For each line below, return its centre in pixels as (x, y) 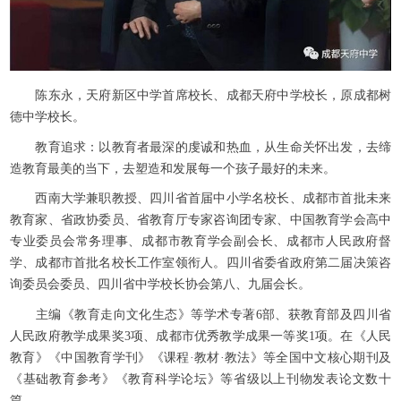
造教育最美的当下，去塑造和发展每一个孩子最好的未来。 (173, 168)
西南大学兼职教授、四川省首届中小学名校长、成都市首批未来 (200, 199)
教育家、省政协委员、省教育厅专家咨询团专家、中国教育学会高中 (200, 220)
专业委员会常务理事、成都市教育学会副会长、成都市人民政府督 (200, 242)
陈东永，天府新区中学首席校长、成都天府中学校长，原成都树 (200, 96)
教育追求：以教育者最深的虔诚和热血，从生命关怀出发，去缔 (200, 147)
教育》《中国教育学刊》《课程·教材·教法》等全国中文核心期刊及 (200, 357)
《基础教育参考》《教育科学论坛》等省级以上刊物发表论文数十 (200, 379)
